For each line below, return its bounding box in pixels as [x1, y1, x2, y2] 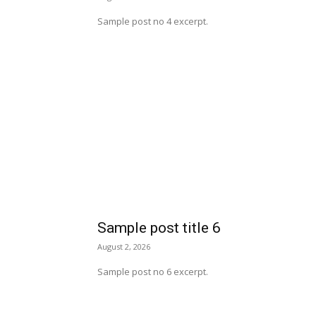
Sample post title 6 [97, 219, 221, 236]
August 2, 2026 [97, 241, 150, 252]
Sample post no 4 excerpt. [97, 15, 208, 28]
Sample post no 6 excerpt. [97, 265, 208, 278]
